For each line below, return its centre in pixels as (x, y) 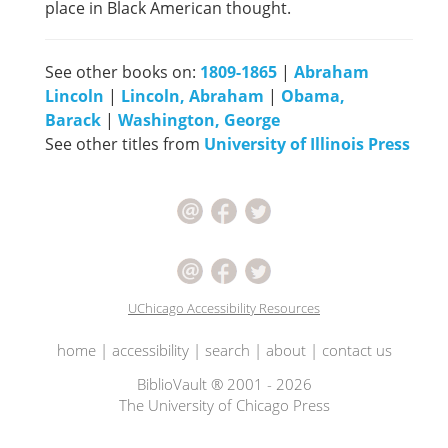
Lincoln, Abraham (192, 96)
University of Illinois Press (307, 144)
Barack (73, 120)
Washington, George (199, 120)
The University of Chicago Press (224, 405)
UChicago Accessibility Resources (224, 308)
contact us (356, 350)
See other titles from (124, 144)
